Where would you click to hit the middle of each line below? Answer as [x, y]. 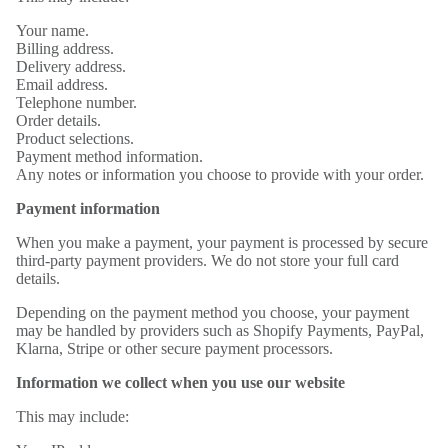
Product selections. [75, 138]
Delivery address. [71, 66]
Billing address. [65, 48]
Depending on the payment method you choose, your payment [212, 312]
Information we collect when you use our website [180, 382]
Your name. [52, 30]
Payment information [88, 208]
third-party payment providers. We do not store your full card [207, 260]
